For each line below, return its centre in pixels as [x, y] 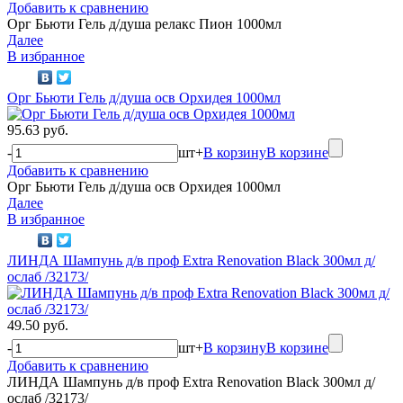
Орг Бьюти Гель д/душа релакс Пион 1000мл [144, 23]
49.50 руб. [38, 325]
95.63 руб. [38, 130]
